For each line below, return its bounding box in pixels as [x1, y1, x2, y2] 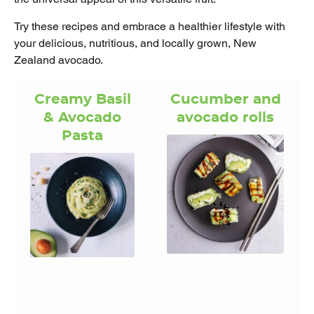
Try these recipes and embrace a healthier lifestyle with [14, 19, 285, 33]
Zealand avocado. [14, 53, 103, 67]
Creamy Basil [34, 92, 131, 107]
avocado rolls [177, 110, 274, 125]
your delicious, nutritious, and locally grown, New [14, 36, 257, 50]
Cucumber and [170, 92, 281, 107]
